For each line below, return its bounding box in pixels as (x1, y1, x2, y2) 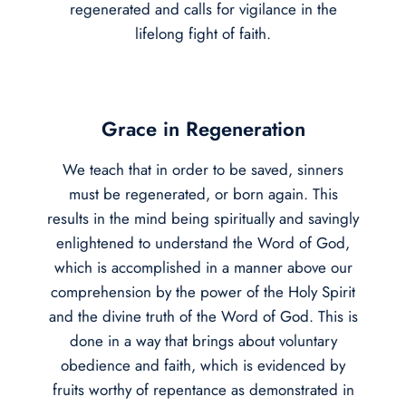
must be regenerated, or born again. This (68, 182, 338, 205)
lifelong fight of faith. (135, 22, 271, 44)
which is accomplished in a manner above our (53, 256, 353, 278)
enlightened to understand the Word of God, (56, 231, 350, 254)
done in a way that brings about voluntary (69, 329, 337, 352)
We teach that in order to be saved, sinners (63, 158, 343, 180)
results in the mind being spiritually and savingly (47, 207, 359, 229)
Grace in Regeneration (101, 113, 305, 143)
